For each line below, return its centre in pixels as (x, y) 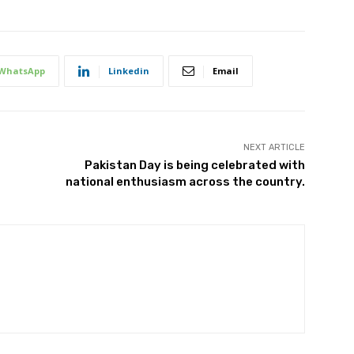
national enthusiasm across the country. (185, 182)
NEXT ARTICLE (274, 148)
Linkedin (129, 71)
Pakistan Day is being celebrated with (194, 166)
